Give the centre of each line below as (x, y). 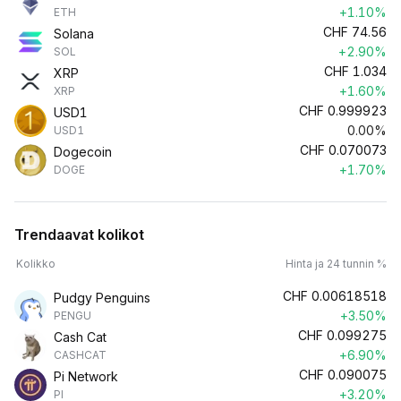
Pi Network (86, 376)
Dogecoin (83, 152)
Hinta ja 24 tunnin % (336, 264)
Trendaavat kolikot (79, 235)
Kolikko (36, 264)
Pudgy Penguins (102, 298)
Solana (74, 34)
